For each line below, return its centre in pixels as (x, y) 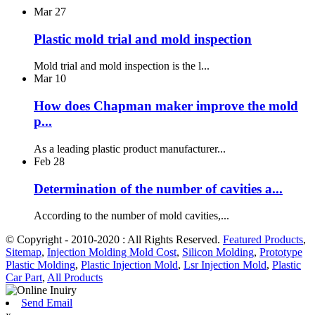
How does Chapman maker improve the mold (166, 106)
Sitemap (24, 252)
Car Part (24, 278)
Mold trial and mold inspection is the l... (122, 66)
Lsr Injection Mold (225, 265)
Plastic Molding (40, 265)
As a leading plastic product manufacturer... (130, 148)
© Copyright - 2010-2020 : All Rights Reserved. (114, 240)
